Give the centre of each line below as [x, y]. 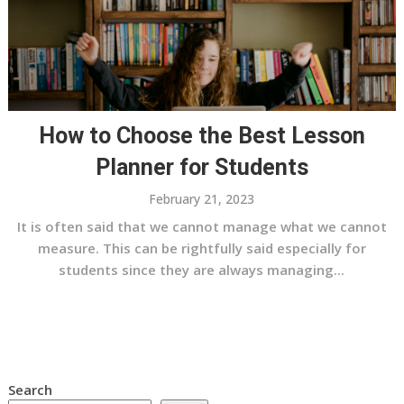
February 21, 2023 [202, 199]
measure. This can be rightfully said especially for [202, 248]
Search [30, 390]
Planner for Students [202, 168]
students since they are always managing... [202, 270]
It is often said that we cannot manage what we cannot [202, 227]
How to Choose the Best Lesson [202, 136]
